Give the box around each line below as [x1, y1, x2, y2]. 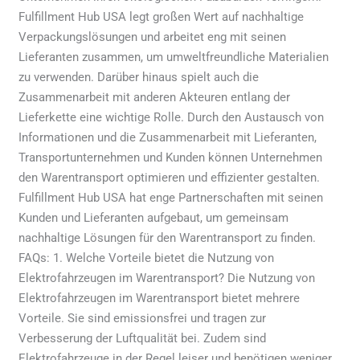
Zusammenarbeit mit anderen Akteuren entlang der [18, 89, 291, 104]
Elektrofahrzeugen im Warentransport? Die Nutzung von [18, 270, 316, 285]
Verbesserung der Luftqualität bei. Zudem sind [18, 330, 267, 346]
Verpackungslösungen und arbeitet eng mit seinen [18, 29, 287, 44]
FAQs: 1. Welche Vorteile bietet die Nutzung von [18, 250, 275, 265]
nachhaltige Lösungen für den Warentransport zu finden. [18, 230, 317, 245]
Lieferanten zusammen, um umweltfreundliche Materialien [18, 49, 329, 64]
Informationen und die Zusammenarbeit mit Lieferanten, [18, 129, 317, 145]
